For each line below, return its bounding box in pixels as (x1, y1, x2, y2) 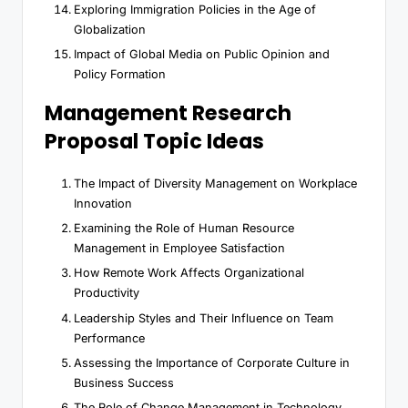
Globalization (74, 23, 146, 37)
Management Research (45, 98, 291, 128)
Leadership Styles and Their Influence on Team (74, 311, 333, 325)
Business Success (74, 375, 174, 390)
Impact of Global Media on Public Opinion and (74, 47, 330, 62)
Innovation (74, 197, 132, 211)
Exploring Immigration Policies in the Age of (74, 3, 316, 17)
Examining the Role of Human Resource (74, 221, 294, 236)
